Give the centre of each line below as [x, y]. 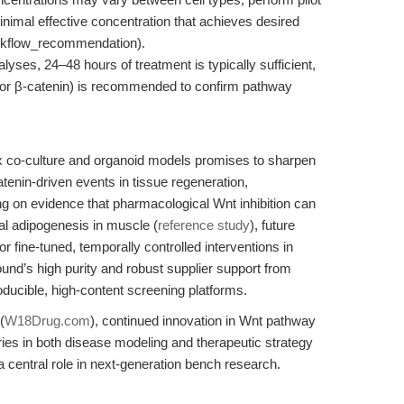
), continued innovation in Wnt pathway [203, 321]
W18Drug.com [47, 321]
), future [272, 225]
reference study [204, 225]
